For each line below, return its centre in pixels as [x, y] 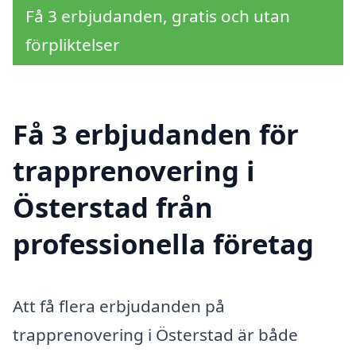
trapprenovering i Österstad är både [155, 335]
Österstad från [113, 207]
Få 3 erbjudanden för [156, 134]
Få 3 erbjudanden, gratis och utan [158, 15]
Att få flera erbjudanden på [119, 306]
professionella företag [163, 244]
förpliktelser [73, 44]
